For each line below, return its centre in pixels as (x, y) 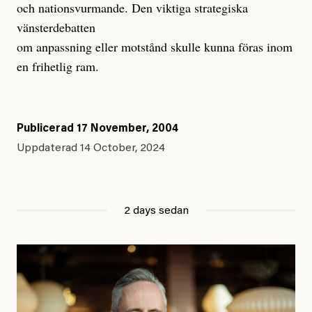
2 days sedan (156, 211)
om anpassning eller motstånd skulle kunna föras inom (155, 47)
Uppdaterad (48, 149)
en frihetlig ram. (58, 67)
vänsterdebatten (56, 28)
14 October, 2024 (123, 149)
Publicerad (47, 129)
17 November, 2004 (127, 129)
